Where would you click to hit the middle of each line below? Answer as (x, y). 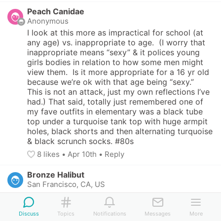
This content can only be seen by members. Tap (117, 196)
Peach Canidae (56, 11)
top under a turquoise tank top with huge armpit (117, 121)
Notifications (110, 214)
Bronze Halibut (56, 174)
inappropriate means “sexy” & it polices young (113, 52)
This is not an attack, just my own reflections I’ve (118, 92)
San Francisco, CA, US (66, 184)
